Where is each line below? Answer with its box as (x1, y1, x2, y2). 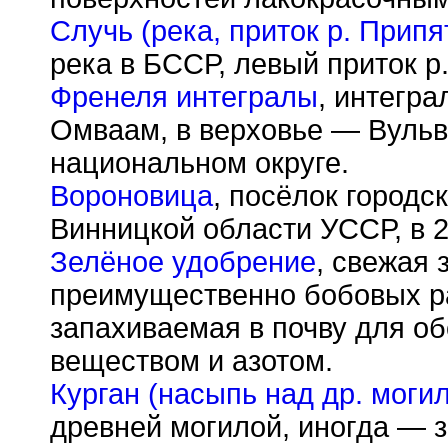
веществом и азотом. (50, 345, 333, 377)
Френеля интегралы (50, 81, 318, 113)
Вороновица (50, 180, 213, 212)
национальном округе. (50, 147, 349, 179)
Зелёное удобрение (50, 246, 316, 278)
